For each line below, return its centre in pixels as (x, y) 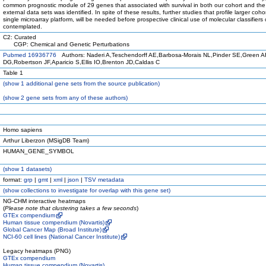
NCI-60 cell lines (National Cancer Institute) (61, 237)
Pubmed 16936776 (30, 55)
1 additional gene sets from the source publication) (89, 83)
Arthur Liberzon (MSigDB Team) (46, 140)
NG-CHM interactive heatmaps (44, 201)
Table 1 (13, 73)
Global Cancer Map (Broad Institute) (52, 229)
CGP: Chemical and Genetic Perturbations (66, 44)
